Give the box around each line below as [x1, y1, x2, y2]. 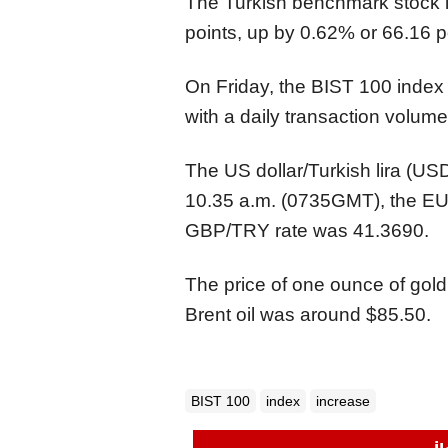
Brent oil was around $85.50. [185, 303, 431, 325]
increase [316, 392, 370, 409]
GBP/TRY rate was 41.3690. [185, 219, 429, 241]
